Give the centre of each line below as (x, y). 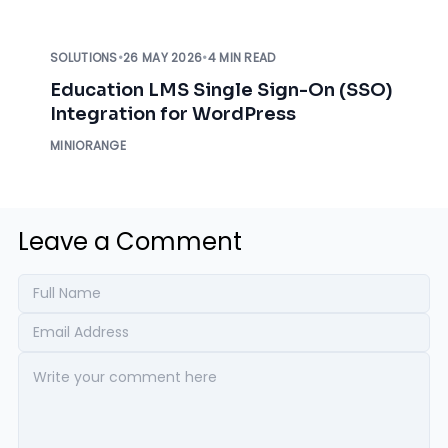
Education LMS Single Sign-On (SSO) (221, 90)
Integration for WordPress (173, 114)
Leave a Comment (130, 241)
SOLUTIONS (84, 57)
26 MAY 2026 (163, 57)
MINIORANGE (88, 145)
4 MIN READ (241, 57)
